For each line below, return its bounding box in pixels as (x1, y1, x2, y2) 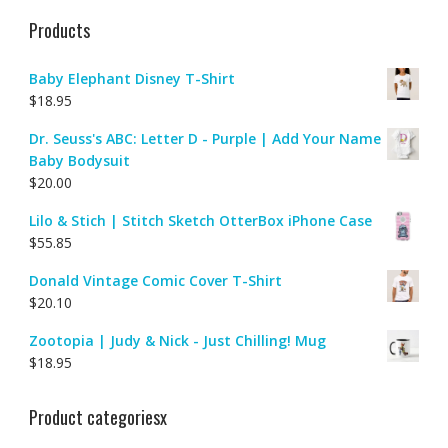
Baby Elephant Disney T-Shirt (28, 68, 235, 88)
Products (28, 16, 90, 43)
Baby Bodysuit (28, 150, 130, 170)
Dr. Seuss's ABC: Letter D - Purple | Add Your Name (28, 128, 381, 148)
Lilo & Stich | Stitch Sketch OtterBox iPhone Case (28, 210, 372, 230)
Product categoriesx (28, 403, 167, 430)
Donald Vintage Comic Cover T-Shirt (28, 270, 282, 290)
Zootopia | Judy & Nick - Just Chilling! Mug (28, 330, 326, 350)
